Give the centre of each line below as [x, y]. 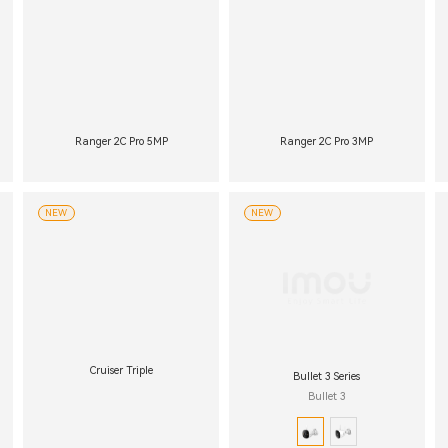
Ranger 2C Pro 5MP [121, 142]
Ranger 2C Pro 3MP [327, 142]
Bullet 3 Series [327, 376]
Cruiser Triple [121, 371]
